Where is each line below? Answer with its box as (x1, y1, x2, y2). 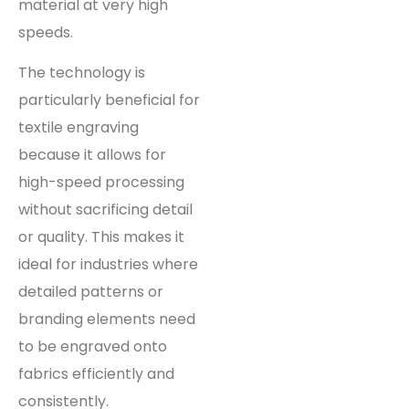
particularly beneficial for (18, 89, 200, 111)
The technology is (18, 62, 145, 84)
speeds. (18, 21, 73, 43)
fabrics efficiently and (18, 363, 174, 385)
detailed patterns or (18, 281, 163, 303)
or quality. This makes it (18, 226, 184, 248)
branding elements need (18, 309, 195, 330)
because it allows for (18, 144, 166, 166)
